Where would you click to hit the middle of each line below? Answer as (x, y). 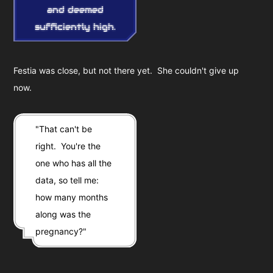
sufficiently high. (75, 27)
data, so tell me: (67, 180)
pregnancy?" (61, 232)
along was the (63, 214)
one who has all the (74, 163)
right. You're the (68, 146)
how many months (72, 197)
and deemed (75, 10)
